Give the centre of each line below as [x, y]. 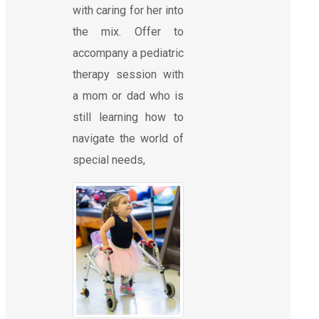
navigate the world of [128, 138]
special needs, [109, 159]
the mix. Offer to [128, 31]
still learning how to [128, 117]
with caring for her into [128, 10]
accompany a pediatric [128, 53]
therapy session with [128, 74]
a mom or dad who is [128, 95]
